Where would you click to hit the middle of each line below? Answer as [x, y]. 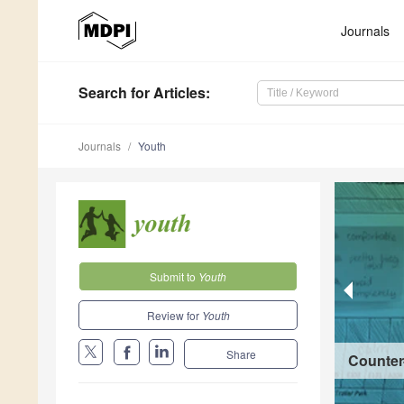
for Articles [166, 93]
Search [103, 93]
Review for [174, 315]
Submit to [174, 276]
